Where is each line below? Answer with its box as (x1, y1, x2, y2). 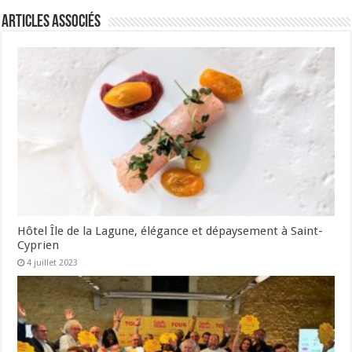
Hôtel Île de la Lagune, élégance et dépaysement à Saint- (17, 224, 324, 239)
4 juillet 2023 (27, 258, 79, 269)
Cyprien (17, 238, 60, 253)
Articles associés (2, 13, 101, 32)
